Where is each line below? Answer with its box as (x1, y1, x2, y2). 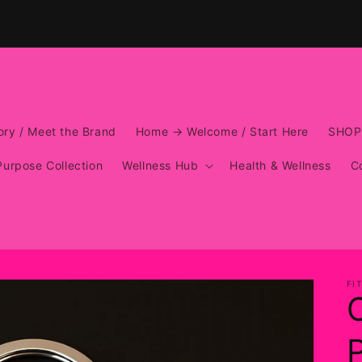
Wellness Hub (122, 158, 199, 172)
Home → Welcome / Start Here (135, 124, 309, 138)
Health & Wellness (229, 158, 331, 172)
